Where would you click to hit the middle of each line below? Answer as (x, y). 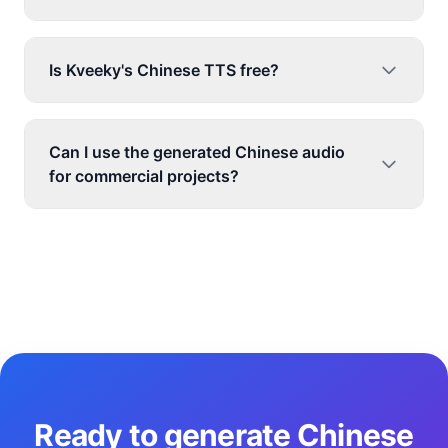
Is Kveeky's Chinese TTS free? (164, 70)
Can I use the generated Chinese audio (197, 152)
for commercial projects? (144, 176)
